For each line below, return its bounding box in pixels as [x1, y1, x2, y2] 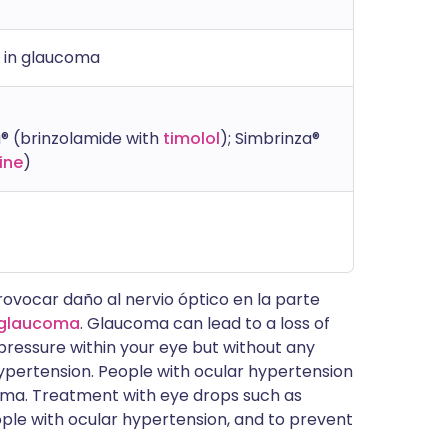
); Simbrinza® [220, 127, 320, 150]
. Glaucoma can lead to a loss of [80, 312, 330, 335]
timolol [163, 127, 220, 150]
